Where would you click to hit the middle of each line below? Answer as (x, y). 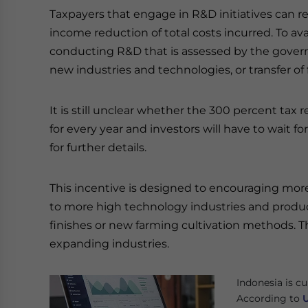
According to (269, 298)
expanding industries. (109, 244)
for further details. (98, 147)
